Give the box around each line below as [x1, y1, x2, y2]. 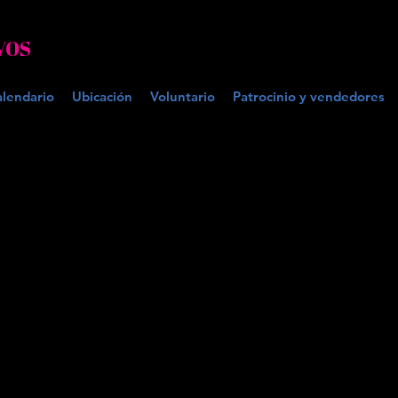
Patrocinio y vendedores [233, 88, 385, 105]
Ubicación [72, 88, 132, 105]
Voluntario [150, 88, 215, 105]
